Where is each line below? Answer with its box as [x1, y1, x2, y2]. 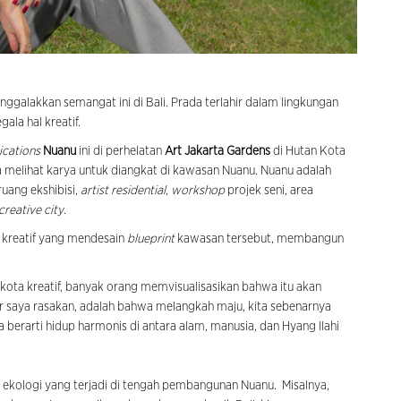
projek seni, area [225, 184, 313, 198]
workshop [168, 184, 225, 198]
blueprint [127, 233, 175, 246]
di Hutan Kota [270, 145, 346, 158]
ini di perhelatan [76, 145, 165, 158]
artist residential [81, 184, 166, 198]
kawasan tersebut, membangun [175, 233, 344, 246]
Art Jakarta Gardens [165, 145, 270, 158]
